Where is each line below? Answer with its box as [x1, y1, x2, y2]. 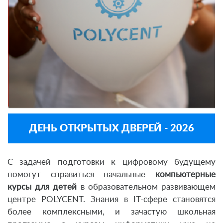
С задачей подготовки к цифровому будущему [7, 158, 216, 167]
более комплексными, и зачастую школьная [7, 208, 216, 217]
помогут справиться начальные [7, 170, 155, 179]
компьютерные [155, 170, 216, 179]
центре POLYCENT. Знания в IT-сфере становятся [7, 195, 216, 204]
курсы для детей [7, 183, 77, 192]
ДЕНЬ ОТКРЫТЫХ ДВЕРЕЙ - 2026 [29, 123, 194, 134]
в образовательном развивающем [77, 183, 216, 192]
